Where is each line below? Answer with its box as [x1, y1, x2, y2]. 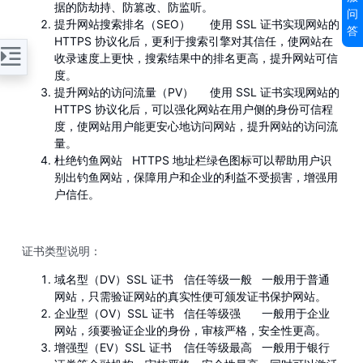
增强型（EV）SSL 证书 [54, 340, 172, 354]
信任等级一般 [184, 272, 252, 286]
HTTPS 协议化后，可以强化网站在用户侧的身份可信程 [54, 102, 333, 116]
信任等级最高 [184, 340, 252, 354]
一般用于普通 [262, 272, 330, 286]
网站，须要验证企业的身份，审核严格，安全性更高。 [54, 323, 327, 337]
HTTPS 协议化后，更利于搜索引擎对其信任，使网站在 [54, 34, 333, 48]
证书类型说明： [22, 244, 101, 258]
